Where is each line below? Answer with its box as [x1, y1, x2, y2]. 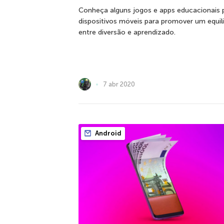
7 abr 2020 [103, 80, 135, 88]
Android [93, 129, 121, 137]
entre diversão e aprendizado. [78, 28, 175, 37]
